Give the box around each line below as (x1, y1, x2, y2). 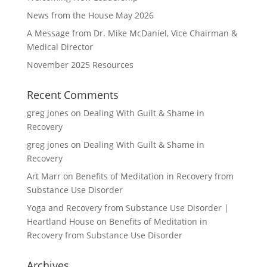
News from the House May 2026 (26, 10, 154, 21)
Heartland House (26, 216, 94, 227)
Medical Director (26, 41, 93, 52)
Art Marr (26, 170, 61, 182)
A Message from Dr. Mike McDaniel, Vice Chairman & (26, 27, 237, 39)
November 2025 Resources (26, 59, 133, 70)
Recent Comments (26, 88, 119, 102)
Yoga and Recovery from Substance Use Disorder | (26, 202, 229, 213)
